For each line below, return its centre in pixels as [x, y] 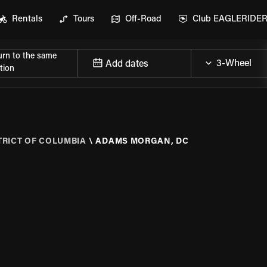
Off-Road [143, 19]
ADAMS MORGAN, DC [142, 142]
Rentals [27, 19]
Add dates [127, 64]
